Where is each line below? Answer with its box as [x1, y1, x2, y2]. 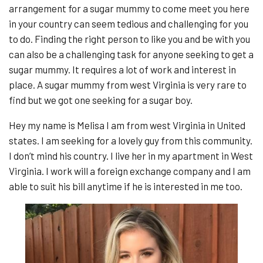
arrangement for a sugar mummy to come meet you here [9, 2, 249, 14]
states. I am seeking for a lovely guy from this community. [9, 134, 252, 146]
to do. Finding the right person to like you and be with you [9, 33, 250, 45]
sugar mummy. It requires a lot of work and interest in [9, 63, 236, 75]
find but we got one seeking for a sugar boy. [9, 94, 193, 106]
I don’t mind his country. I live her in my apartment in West [9, 150, 253, 161]
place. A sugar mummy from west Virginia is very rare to [9, 79, 247, 90]
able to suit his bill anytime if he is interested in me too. [9, 180, 242, 192]
